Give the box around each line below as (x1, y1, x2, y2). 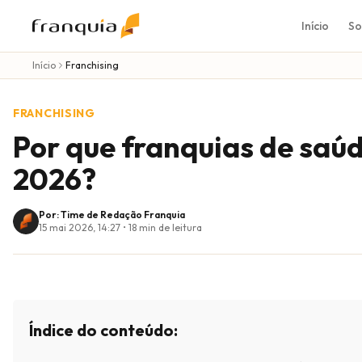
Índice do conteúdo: (29, 320, 178, 340)
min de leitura (137, 221, 202, 234)
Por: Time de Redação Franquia (39, 208, 185, 221)
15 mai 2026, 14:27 (39, 221, 120, 234)
